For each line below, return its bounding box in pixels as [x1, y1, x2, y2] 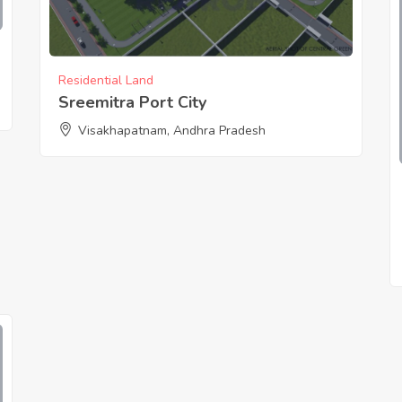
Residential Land [57, 72, 153, 90]
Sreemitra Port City [57, 92, 206, 114]
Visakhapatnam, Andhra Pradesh [77, 122, 266, 140]
